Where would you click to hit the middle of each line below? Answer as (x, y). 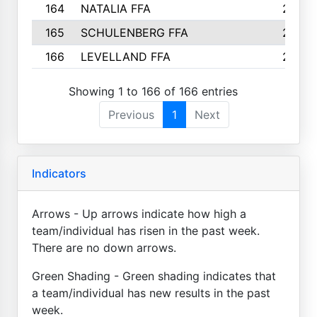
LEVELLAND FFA (125, 57)
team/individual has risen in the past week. (146, 230)
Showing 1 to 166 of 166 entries (153, 91)
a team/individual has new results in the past (151, 293)
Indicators (59, 173)
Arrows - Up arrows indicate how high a (139, 213)
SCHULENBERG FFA (134, 33)
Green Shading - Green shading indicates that (154, 276)
